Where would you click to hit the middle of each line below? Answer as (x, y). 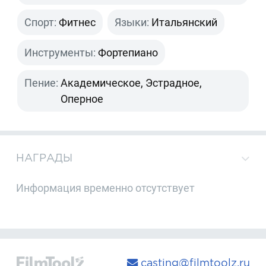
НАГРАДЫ (45, 157)
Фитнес (77, 23)
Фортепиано (128, 53)
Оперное (82, 99)
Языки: (132, 23)
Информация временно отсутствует (106, 188)
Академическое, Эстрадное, (132, 83)
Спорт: (41, 23)
